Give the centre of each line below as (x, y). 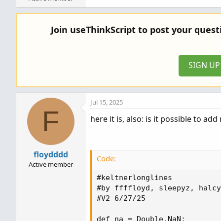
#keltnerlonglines (134, 177)
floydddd (51, 154)
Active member (51, 164)
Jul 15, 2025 (107, 102)
